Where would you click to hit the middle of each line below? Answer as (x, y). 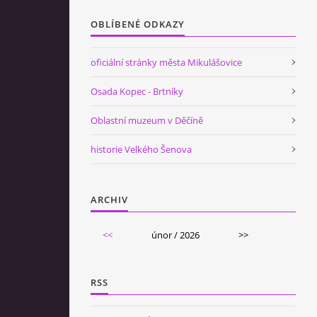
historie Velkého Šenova (141, 149)
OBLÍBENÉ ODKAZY (138, 24)
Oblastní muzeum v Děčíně (147, 120)
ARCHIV (109, 199)
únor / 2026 (175, 235)
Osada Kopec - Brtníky (137, 91)
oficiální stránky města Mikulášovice (166, 62)
